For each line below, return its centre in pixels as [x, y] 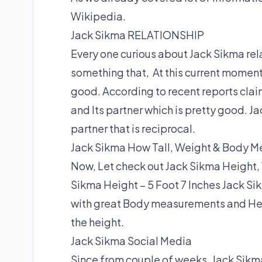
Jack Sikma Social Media [131, 241]
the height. [97, 222]
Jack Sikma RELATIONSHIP [137, 35]
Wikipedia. [98, 16]
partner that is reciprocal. [133, 129]
